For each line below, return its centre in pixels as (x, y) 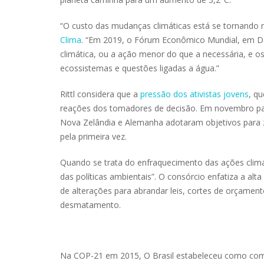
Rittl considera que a (100, 94)
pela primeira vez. (93, 136)
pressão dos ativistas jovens (194, 94)
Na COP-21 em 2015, (101, 255)
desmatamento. (90, 204)
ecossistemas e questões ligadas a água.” (140, 68)
